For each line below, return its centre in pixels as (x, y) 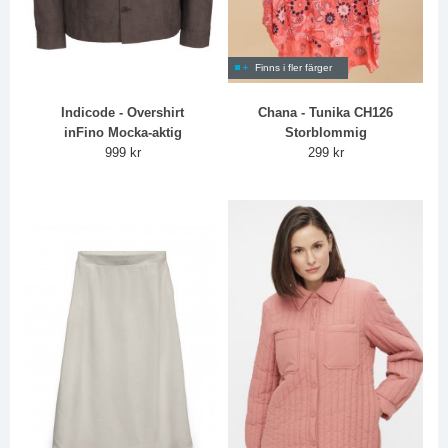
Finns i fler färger (294, 67)
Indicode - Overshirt (123, 112)
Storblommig (325, 132)
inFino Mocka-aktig (122, 132)
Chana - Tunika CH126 (326, 112)
